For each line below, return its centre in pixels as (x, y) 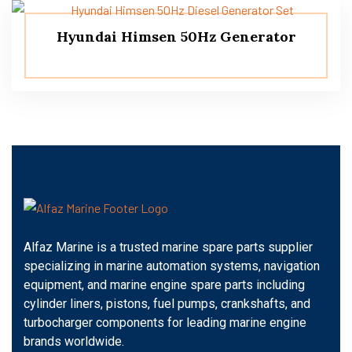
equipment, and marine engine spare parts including (164, 284)
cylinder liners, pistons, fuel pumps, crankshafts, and (167, 303)
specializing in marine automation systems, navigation (172, 266)
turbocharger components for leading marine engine (165, 322)
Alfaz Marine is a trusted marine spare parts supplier (168, 247)
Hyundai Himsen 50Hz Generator (176, 37)
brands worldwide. (74, 341)
